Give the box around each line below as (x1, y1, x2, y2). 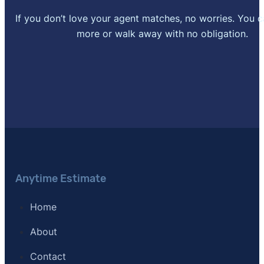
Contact (29, 250, 66, 262)
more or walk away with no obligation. (77, 27, 249, 39)
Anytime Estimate (15, 171, 106, 185)
